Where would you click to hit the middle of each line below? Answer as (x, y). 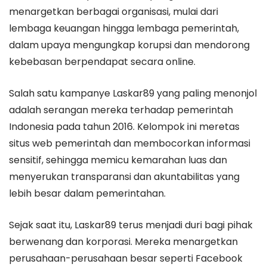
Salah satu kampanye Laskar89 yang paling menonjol (133, 93)
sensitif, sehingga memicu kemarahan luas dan (118, 160)
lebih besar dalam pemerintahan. (87, 193)
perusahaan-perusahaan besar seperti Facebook (126, 258)
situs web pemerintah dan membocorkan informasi (130, 143)
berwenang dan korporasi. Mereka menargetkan (123, 242)
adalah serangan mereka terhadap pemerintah (121, 110)
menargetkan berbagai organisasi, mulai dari (114, 12)
